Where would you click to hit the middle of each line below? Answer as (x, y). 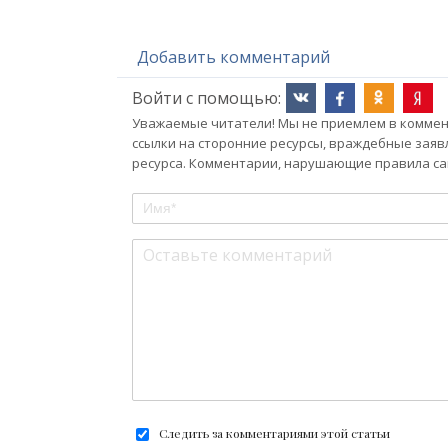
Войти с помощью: (206, 98)
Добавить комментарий (233, 57)
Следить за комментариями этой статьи (274, 433)
